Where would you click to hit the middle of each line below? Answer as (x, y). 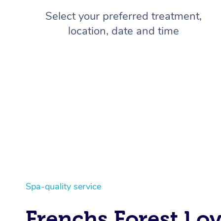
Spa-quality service (64, 187)
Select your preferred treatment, (123, 16)
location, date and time (123, 31)
